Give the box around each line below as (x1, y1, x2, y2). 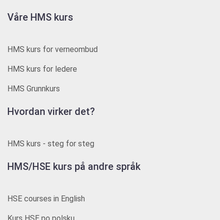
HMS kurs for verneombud (7, 45, 98, 54)
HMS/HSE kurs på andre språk (7, 161, 140, 172)
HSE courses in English (7, 194, 85, 203)
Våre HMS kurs (7, 11, 73, 23)
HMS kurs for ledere (7, 64, 77, 74)
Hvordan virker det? (7, 106, 95, 117)
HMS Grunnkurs (7, 84, 60, 93)
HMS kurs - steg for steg (7, 139, 94, 148)
